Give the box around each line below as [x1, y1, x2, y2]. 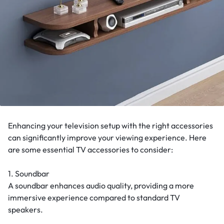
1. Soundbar [8, 168, 49, 178]
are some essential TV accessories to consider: [8, 144, 173, 154]
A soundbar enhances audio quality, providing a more [8, 180, 194, 190]
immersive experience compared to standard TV [8, 192, 180, 202]
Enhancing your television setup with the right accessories [8, 120, 213, 130]
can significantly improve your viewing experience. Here [8, 132, 206, 142]
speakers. [8, 204, 43, 214]
